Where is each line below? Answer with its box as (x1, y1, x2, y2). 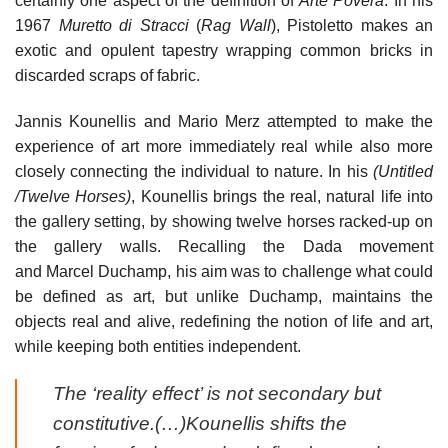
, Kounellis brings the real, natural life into (131, 187, 433, 205)
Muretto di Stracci (58, 16, 189, 34)
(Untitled (373, 162, 433, 180)
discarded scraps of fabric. (15, 66, 200, 84)
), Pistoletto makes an (270, 16, 433, 34)
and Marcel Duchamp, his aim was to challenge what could (15, 262, 433, 280)
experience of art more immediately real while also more (15, 137, 433, 155)
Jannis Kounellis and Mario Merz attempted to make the (15, 112, 433, 130)
